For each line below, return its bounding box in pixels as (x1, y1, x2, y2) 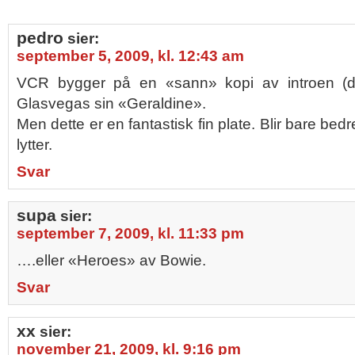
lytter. (17, 136, 52, 153)
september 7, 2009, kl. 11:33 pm (17, 225, 244, 242)
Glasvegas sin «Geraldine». (17, 95, 206, 112)
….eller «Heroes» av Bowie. (17, 252, 206, 269)
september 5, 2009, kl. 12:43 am (17, 48, 244, 64)
